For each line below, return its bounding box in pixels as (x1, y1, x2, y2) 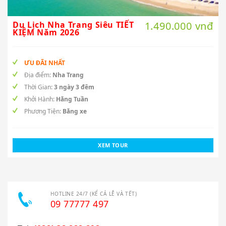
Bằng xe (63, 106, 87, 116)
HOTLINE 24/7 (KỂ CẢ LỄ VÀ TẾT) (50, 190, 137, 197)
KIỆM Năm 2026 (13, 26, 80, 38)
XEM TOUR (98, 141, 128, 149)
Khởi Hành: (23, 94, 56, 103)
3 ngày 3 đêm (54, 82, 94, 91)
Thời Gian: (23, 82, 54, 91)
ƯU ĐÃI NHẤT (24, 58, 65, 67)
